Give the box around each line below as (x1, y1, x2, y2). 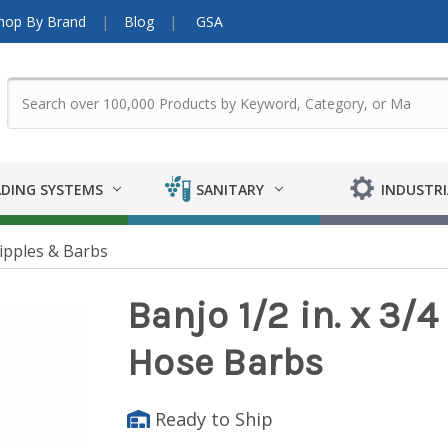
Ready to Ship (150, 406, 274, 431)
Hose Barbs (127, 340, 324, 386)
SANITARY (196, 179, 264, 199)
